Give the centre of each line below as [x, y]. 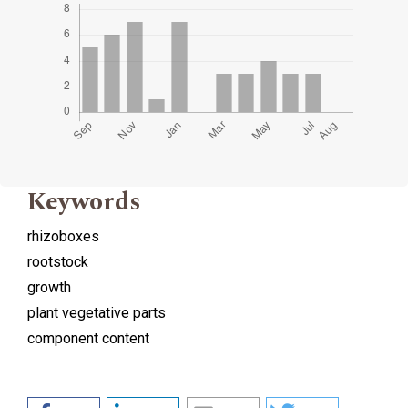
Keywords [84, 202]
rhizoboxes [63, 237]
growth [49, 288]
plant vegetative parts [97, 313]
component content [88, 339]
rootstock [58, 262]
